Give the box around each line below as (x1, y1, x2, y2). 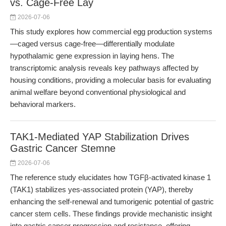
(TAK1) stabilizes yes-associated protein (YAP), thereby (10, 185, 193, 194)
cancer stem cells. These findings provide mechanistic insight (10, 209, 212, 218)
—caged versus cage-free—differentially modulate (10, 39, 175, 48)
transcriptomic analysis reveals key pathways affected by (10, 64, 199, 72)
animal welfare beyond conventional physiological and (10, 88, 186, 96)
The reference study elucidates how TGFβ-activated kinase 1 (10, 173, 211, 182)
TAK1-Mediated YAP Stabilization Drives (10, 131, 189, 142)
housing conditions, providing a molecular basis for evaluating (10, 76, 211, 84)
